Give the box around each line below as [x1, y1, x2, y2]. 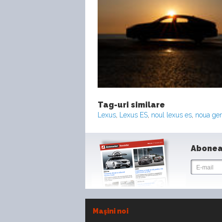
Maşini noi [93, 207, 128, 216]
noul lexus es [151, 111, 192, 119]
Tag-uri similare [98, 100, 165, 110]
